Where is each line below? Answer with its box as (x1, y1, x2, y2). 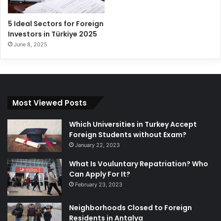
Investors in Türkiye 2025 (8, 29, 97, 39)
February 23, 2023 (75, 181, 122, 188)
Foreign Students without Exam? (69, 129, 186, 140)
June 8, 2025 (14, 40, 47, 48)
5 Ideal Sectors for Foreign (8, 18, 104, 29)
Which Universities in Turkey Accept (69, 119, 197, 129)
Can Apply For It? (69, 169, 130, 179)
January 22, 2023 (75, 141, 120, 148)
